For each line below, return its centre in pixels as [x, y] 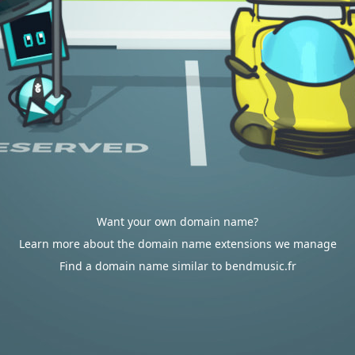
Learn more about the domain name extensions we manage [177, 244]
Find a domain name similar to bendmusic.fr [177, 266]
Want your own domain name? [177, 221]
